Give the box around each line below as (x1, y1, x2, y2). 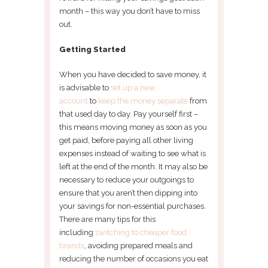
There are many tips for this (59, 214, 156, 224)
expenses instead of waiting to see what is (59, 148, 206, 158)
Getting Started (59, 44, 126, 54)
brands (59, 240, 84, 250)
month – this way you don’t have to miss (59, 6, 200, 16)
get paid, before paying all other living (59, 135, 193, 145)
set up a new (111, 83, 156, 92)
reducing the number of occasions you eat (59, 254, 208, 263)
